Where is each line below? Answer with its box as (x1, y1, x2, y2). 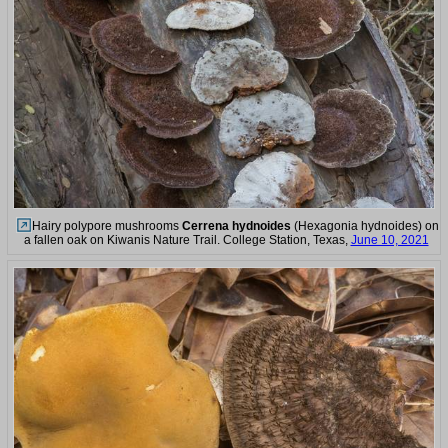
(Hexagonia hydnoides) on (291, 218, 439, 233)
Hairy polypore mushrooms (32, 218, 182, 233)
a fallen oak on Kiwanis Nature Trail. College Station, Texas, (23, 232, 351, 247)
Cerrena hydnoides (182, 218, 291, 233)
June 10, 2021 (350, 232, 429, 247)
